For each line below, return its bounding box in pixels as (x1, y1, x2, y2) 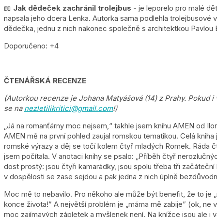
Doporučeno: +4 (4, 41, 59, 50)
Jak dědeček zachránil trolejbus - (13, 3, 137, 13)
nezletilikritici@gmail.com (24, 103, 113, 113)
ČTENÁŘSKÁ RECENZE (4, 76, 86, 85)
